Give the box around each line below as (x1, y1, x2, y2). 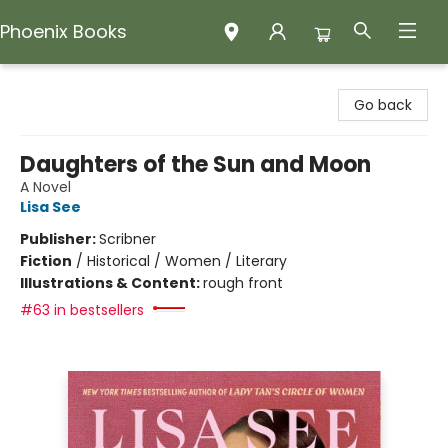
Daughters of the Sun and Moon (20, 149, 371, 180)
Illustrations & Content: (20, 273, 203, 293)
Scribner (99, 229, 156, 249)
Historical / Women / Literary (87, 251, 287, 271)
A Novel (20, 177, 71, 197)
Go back (354, 95, 412, 115)
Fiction (20, 251, 72, 271)
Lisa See (20, 197, 81, 217)
